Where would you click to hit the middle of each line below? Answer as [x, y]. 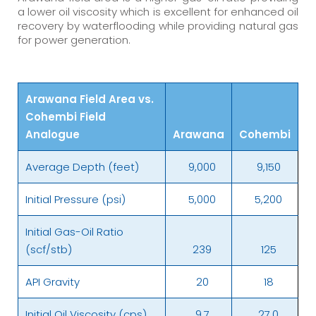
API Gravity [53, 281]
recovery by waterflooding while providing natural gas [158, 25]
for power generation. [74, 39]
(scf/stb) [49, 249]
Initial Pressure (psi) [75, 199]
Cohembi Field [66, 116]
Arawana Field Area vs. [90, 99]
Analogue [53, 134]
